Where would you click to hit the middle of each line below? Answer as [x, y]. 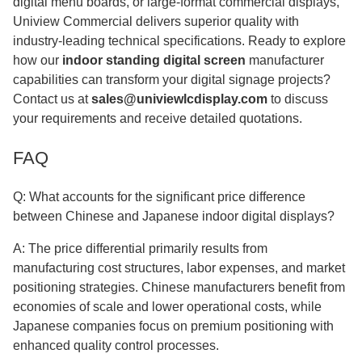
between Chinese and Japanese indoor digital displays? [174, 216]
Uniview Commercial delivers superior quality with [156, 21]
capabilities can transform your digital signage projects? [172, 80]
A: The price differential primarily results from [140, 248]
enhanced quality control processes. [116, 345]
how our [36, 60]
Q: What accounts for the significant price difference [159, 197]
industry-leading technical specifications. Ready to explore [179, 41]
